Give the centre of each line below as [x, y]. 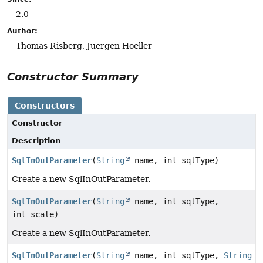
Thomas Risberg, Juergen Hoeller [84, 45]
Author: [22, 31]
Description [36, 141]
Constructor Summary [73, 77]
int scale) [35, 215]
